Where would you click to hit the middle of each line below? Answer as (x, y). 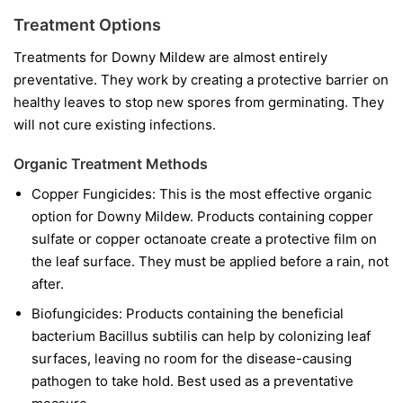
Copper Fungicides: (94, 194)
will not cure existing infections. (115, 125)
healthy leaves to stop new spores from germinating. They (199, 103)
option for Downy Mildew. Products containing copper (202, 217)
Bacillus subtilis (148, 336)
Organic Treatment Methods (111, 164)
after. (48, 284)
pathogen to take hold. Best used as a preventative (193, 381)
